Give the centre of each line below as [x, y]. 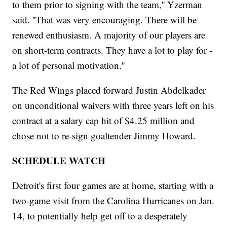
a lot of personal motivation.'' [69, 65]
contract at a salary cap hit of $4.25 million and [104, 121]
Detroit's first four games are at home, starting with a [113, 185]
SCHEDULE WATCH [59, 161]
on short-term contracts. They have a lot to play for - [112, 50]
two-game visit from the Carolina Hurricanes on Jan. [113, 201]
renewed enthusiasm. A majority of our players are [109, 35]
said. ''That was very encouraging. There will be [105, 20]
